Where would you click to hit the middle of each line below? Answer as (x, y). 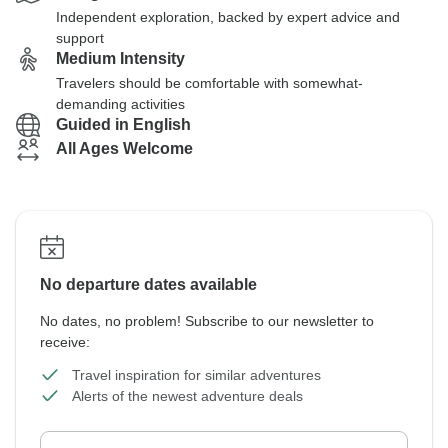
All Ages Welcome (124, 148)
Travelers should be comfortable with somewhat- (209, 83)
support (80, 38)
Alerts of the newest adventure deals (187, 396)
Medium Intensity (120, 58)
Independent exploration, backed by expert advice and (228, 17)
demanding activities (120, 104)
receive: (65, 342)
